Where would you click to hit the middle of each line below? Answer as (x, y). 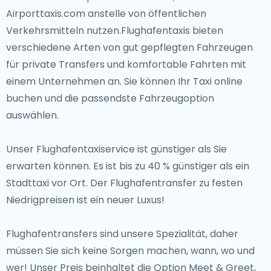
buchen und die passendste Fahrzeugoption (110, 98)
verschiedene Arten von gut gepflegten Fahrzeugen (129, 47)
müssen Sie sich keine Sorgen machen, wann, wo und (130, 251)
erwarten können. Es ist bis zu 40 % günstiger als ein (128, 166)
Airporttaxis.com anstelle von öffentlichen (106, 14)
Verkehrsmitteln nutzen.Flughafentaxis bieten (115, 31)
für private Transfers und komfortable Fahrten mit (126, 64)
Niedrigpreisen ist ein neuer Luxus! (85, 200)
